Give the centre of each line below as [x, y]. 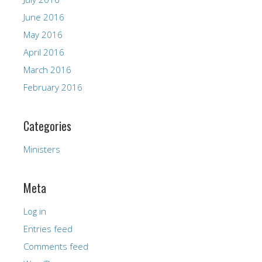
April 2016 [44, 52]
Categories [47, 125]
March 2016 [47, 69]
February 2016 [53, 87]
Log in [35, 211]
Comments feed [56, 246]
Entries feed [48, 228]
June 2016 [44, 17]
